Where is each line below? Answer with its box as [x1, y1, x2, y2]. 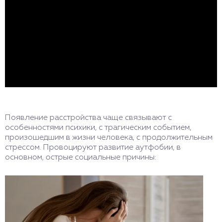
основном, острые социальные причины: [5, 154, 156, 162]
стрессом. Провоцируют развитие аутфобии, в [5, 144, 181, 152]
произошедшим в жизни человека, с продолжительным [5, 134, 213, 142]
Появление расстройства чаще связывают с [5, 114, 172, 122]
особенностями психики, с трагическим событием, [5, 124, 191, 132]
